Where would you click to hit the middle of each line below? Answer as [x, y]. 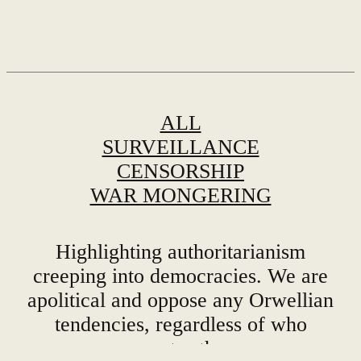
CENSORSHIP [180, 246]
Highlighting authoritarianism [180, 326]
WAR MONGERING [180, 270]
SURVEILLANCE [180, 222]
